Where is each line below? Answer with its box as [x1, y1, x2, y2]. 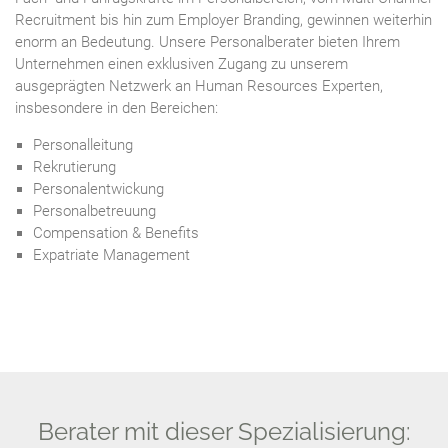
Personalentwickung [33, 179, 164, 198]
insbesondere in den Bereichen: [15, 98, 218, 117]
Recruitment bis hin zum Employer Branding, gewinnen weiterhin [15, 10, 432, 29]
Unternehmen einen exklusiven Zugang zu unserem [15, 54, 348, 73]
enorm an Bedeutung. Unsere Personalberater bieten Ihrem [15, 32, 400, 51]
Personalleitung [33, 135, 133, 154]
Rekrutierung [33, 157, 116, 176]
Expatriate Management [33, 245, 190, 264]
